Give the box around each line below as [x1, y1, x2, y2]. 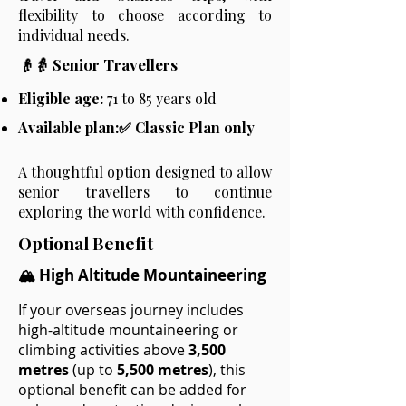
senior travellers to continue [18, 182, 272, 201]
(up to [69, 360, 117, 380]
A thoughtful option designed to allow [18, 162, 272, 181]
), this [208, 360, 246, 380]
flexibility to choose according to [18, 5, 272, 24]
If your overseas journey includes [18, 300, 244, 320]
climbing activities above [18, 340, 188, 360]
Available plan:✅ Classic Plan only [18, 118, 255, 137]
